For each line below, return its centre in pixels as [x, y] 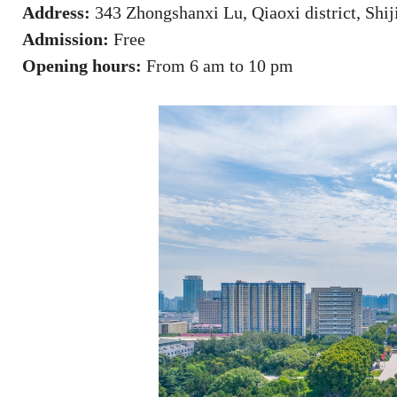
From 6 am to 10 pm [218, 66]
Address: [56, 12]
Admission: [66, 39]
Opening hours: [82, 66]
